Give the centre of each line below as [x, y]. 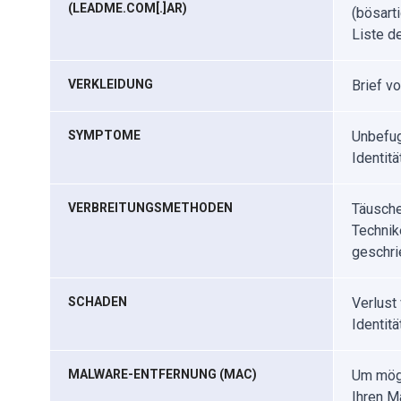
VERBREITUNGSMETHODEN [150, 208]
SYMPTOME [104, 135]
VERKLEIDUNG [111, 84]
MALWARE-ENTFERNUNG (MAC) [162, 374]
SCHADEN [98, 302]
